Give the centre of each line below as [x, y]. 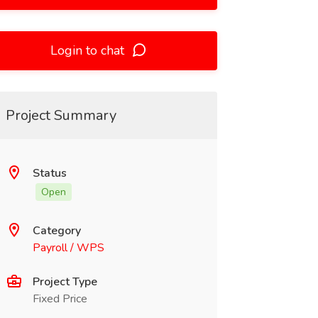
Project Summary [61, 115]
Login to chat [89, 50]
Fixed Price [60, 299]
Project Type [65, 282]
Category [56, 231]
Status [49, 173]
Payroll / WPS [68, 248]
